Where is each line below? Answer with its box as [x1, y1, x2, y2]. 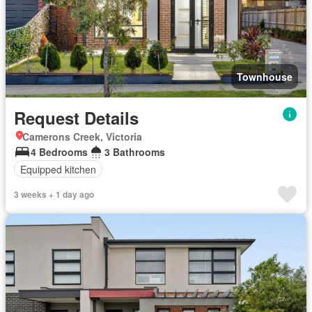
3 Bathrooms [104, 145, 165, 159]
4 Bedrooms [31, 145, 88, 159]
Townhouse [237, 70, 292, 84]
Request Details [14, 106, 139, 130]
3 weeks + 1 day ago [14, 188, 94, 201]
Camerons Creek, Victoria [22, 130, 142, 143]
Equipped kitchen [20, 162, 96, 176]
